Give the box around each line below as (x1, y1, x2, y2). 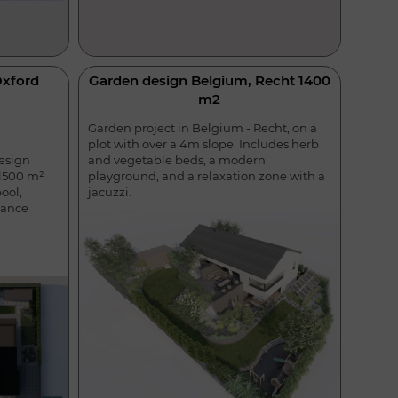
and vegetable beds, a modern (87, 152, 266, 167)
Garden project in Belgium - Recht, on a (87, 120, 317, 135)
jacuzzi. (87, 184, 131, 199)
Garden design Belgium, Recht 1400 (88, 71, 330, 89)
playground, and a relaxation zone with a (87, 168, 325, 183)
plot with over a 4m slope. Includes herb (87, 136, 319, 151)
